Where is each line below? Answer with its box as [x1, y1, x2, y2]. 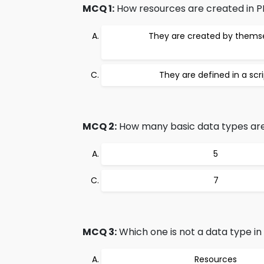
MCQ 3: [82, 225, 117, 239]
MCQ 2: [82, 120, 117, 133]
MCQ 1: [82, 2, 114, 15]
